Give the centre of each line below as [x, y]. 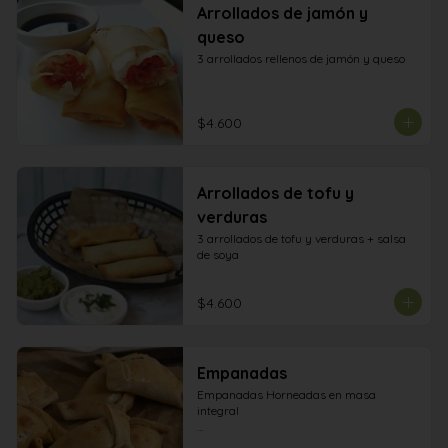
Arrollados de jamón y [282, 13]
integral [219, 410]
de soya [217, 254]
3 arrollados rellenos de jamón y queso [300, 58]
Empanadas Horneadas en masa [286, 394]
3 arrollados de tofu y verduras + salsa [301, 238]
